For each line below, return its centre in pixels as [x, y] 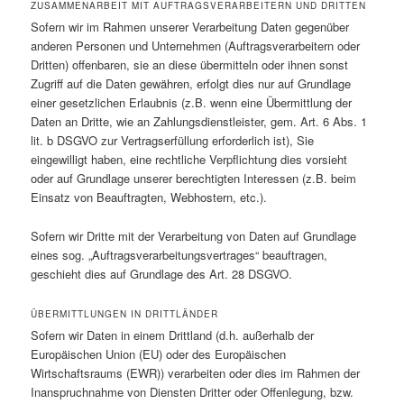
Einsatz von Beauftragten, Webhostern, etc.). [149, 197]
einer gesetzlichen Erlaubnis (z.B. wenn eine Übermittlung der [192, 103]
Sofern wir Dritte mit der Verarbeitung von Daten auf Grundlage [194, 235]
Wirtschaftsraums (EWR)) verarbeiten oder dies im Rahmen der [196, 372]
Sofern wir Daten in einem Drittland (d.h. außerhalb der [173, 335]
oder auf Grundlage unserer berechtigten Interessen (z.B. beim [194, 179]
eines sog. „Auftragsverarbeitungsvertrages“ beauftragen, [179, 254]
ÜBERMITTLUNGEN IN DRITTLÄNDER [125, 313]
